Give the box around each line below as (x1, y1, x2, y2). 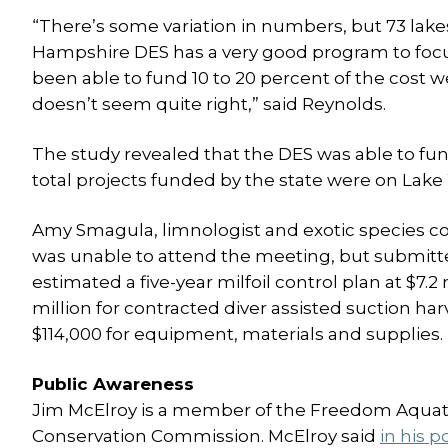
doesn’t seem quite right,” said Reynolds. (32, 94, 386, 114)
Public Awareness (32, 374, 194, 394)
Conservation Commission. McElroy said (32, 426, 380, 446)
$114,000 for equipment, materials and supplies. (32, 324, 443, 344)
